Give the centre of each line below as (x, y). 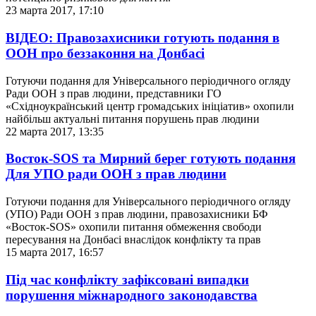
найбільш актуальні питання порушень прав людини (133, 119)
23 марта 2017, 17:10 (55, 11)
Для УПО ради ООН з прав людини (116, 174)
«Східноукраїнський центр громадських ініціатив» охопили (150, 106)
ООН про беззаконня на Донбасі (105, 54)
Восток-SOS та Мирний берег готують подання (151, 159)
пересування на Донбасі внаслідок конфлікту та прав (133, 240)
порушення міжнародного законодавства (132, 295)
